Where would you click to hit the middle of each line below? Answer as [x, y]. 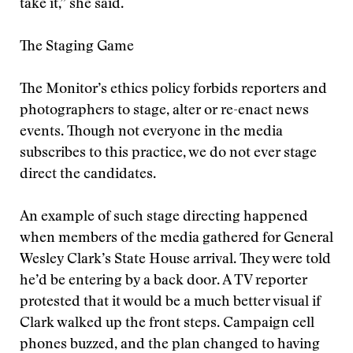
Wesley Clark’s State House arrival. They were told [175, 260]
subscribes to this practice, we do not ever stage [168, 154]
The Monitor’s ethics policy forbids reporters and [173, 90]
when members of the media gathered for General [176, 239]
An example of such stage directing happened [164, 217]
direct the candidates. [88, 175]
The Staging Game [77, 47]
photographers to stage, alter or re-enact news [164, 111]
